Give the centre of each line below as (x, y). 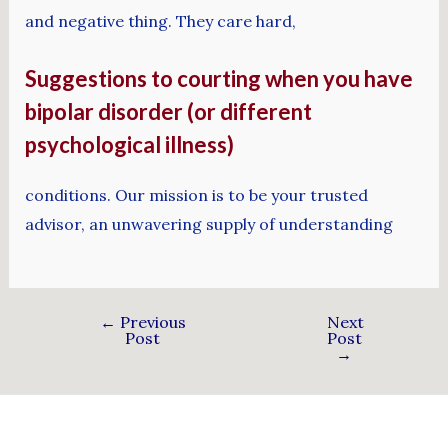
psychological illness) (129, 144)
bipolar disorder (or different (168, 111)
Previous (150, 322)
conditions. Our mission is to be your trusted (196, 194)
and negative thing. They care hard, (160, 21)
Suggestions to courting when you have (218, 78)
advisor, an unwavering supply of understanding (208, 223)
